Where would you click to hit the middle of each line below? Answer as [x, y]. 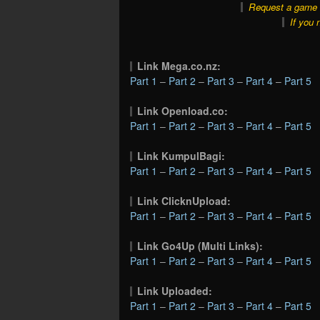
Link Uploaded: [175, 290]
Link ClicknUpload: [184, 200]
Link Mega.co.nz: [179, 65]
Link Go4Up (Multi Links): [200, 245]
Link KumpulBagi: [181, 155]
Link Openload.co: [183, 110]
